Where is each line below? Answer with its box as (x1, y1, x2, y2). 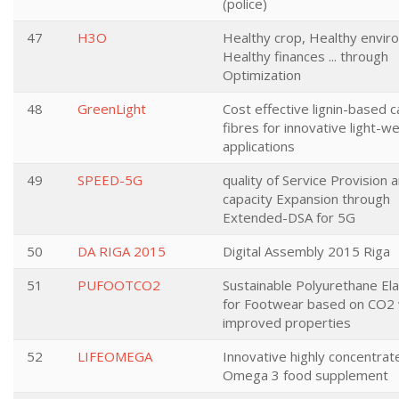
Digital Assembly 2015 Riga (223, 242, 390, 260)
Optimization (223, 66, 301, 84)
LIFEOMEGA (77, 347, 152, 365)
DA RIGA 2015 (77, 242, 166, 260)
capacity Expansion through (223, 190, 390, 208)
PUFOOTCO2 (77, 276, 160, 294)
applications (223, 137, 295, 155)
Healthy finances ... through (223, 47, 388, 65)
